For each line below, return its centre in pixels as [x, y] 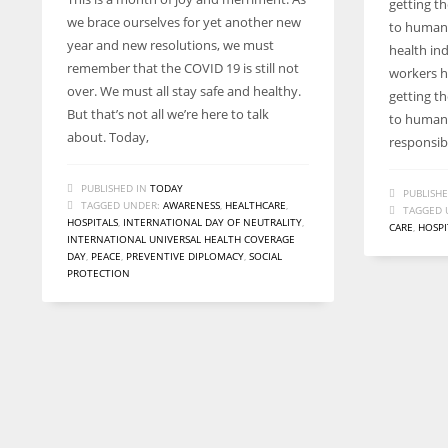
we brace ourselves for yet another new [184, 22]
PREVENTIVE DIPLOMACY [185, 256]
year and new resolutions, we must [170, 45]
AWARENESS [191, 205]
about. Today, [108, 137]
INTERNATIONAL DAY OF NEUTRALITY [212, 222]
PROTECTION [98, 273]
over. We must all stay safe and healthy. [184, 91]
